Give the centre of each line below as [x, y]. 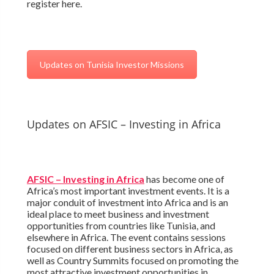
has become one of [184, 179]
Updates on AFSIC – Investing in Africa [124, 124]
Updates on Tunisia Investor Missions [112, 65]
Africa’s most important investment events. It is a [128, 191]
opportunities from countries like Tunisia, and [121, 226]
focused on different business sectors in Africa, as [130, 249]
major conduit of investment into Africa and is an [127, 202]
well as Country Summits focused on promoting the [132, 261]
